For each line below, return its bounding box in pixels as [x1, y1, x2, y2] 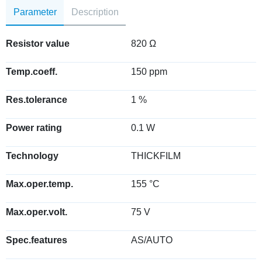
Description [71, 6, 119, 17]
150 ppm [131, 67, 167, 77]
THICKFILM [131, 151, 181, 161]
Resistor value [6, 39, 70, 49]
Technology [6, 151, 58, 161]
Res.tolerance [6, 95, 67, 105]
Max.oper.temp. [6, 179, 73, 189]
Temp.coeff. [6, 67, 57, 77]
